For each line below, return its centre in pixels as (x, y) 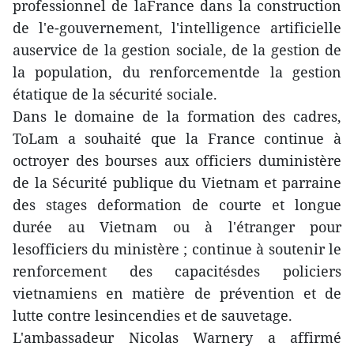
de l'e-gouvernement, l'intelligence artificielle (177, 28)
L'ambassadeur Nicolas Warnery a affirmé (177, 337)
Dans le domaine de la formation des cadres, (177, 116)
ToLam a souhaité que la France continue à (177, 138)
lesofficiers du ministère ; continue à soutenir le (177, 249)
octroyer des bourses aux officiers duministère (177, 160)
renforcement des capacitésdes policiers (177, 271)
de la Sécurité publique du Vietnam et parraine (177, 183)
